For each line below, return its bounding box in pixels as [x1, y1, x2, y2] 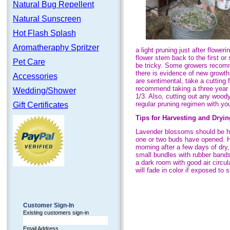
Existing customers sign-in [23, 209, 89, 216]
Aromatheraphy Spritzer [12, 43, 99, 52]
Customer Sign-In [23, 202, 74, 209]
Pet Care [12, 57, 45, 66]
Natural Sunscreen [12, 14, 81, 23]
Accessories [12, 72, 57, 81]
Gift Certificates [12, 101, 68, 109]
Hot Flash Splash [12, 29, 76, 37]
